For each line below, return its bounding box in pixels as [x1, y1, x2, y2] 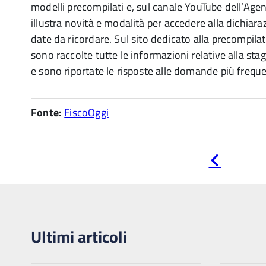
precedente [221, 162, 265, 176]
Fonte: [31, 104, 62, 121]
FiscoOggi [64, 104, 109, 121]
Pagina [221, 152, 248, 166]
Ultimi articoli [31, 224, 127, 249]
